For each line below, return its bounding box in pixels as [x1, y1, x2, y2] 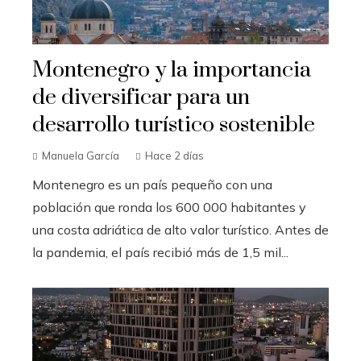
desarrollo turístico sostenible [32, 111, 315, 139]
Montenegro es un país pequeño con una [32, 176, 272, 193]
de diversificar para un [32, 84, 250, 111]
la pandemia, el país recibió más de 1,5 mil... [32, 244, 288, 260]
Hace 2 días [145, 149, 204, 162]
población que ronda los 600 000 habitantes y [32, 199, 306, 215]
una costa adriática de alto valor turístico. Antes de [32, 222, 329, 238]
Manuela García [42, 149, 119, 162]
